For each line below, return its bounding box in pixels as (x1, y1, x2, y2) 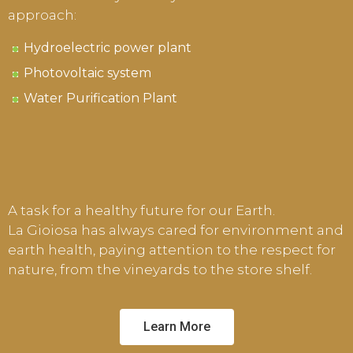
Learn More (143, 318, 210, 334)
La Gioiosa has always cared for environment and (8, 221, 344, 238)
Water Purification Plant (24, 90, 177, 106)
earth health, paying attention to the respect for (8, 241, 336, 258)
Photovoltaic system (24, 65, 151, 80)
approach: (8, 6, 76, 23)
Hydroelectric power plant (24, 39, 191, 55)
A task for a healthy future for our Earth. (8, 202, 275, 218)
